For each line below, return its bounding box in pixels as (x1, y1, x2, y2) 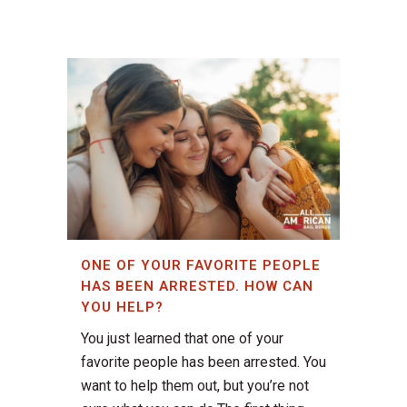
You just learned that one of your (81, 330, 283, 348)
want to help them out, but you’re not (81, 377, 309, 395)
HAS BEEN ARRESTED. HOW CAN (81, 278, 313, 295)
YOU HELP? (81, 299, 164, 316)
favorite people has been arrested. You (81, 353, 326, 372)
